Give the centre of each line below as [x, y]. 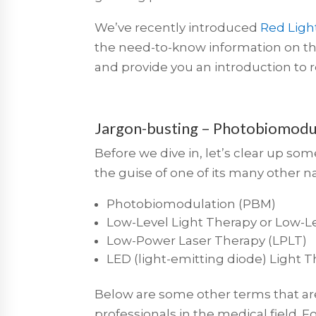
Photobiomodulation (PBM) [192, 203]
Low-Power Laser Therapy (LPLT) [207, 240]
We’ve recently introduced [178, 27]
